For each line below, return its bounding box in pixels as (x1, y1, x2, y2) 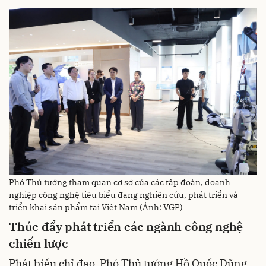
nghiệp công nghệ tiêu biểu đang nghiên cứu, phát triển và (9, 189, 238, 201)
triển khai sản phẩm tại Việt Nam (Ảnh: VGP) (9, 202, 183, 213)
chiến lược (9, 235, 69, 252)
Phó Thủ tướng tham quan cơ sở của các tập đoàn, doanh (9, 177, 230, 188)
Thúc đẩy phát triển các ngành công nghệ (9, 218, 243, 235)
